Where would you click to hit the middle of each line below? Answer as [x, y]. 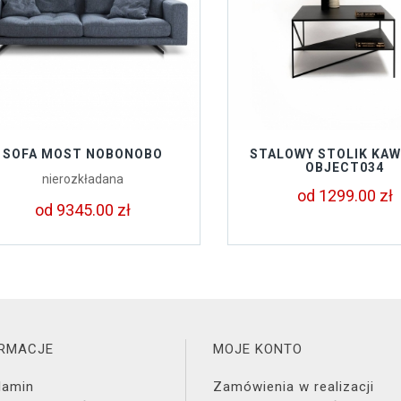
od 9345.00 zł [83, 210]
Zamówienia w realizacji [294, 387]
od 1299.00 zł [345, 196]
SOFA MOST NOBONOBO [83, 154]
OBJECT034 [345, 167]
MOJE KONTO [258, 349]
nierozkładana [83, 179]
